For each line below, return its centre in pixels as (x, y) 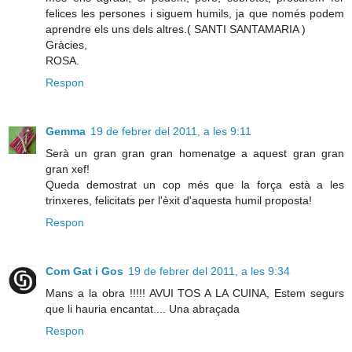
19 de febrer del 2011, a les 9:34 (209, 271)
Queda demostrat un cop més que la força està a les (195, 184)
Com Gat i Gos (84, 271)
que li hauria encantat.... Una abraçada (143, 308)
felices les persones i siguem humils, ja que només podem (195, 13)
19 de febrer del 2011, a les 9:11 (171, 131)
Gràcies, (66, 44)
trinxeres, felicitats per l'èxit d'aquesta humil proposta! (179, 200)
